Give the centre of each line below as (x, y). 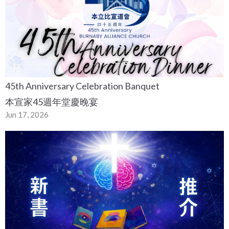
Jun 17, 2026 (27, 114)
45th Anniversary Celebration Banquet (82, 86)
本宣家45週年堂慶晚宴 (52, 101)
